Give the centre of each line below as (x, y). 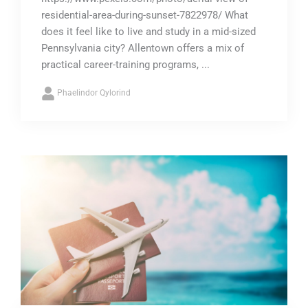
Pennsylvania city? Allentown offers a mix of (143, 48)
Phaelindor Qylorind (94, 92)
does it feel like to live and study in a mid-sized (148, 31)
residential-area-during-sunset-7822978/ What (145, 15)
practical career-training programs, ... (125, 64)
